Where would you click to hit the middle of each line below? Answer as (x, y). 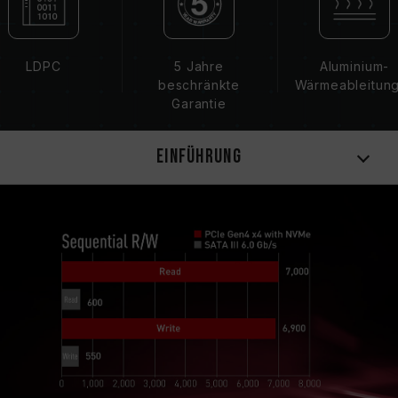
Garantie (199, 103)
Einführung (199, 157)
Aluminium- (354, 66)
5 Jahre (199, 66)
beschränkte (199, 85)
